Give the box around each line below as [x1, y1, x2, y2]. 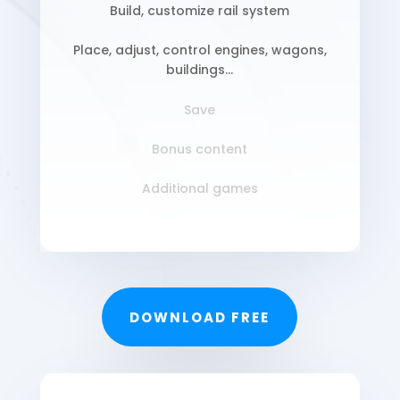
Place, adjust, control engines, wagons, [72, 41, 327, 60]
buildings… [166, 61, 234, 79]
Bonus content [152, 140, 248, 159]
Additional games [141, 179, 258, 198]
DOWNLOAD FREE [129, 307, 271, 327]
